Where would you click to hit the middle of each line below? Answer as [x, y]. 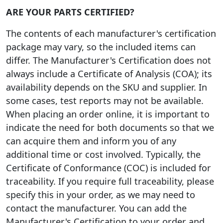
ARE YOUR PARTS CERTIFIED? [70, 12]
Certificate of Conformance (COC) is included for [109, 168]
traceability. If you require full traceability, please [110, 181]
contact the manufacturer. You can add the [96, 208]
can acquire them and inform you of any [91, 141]
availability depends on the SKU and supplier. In [107, 87]
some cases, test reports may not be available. [105, 101]
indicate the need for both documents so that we [110, 128]
